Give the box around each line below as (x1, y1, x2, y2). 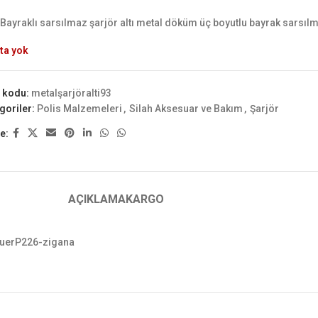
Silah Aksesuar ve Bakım (129, 103, 243, 114)
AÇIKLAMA (67, 192, 126, 206)
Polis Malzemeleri (37, 103, 123, 114)
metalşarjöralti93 (31, 87, 112, 99)
